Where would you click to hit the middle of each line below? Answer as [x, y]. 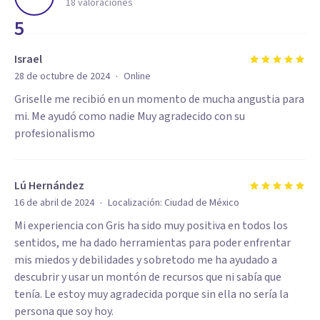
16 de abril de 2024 [54, 203]
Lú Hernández [49, 186]
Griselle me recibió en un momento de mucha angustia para [159, 99]
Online [137, 76]
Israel [28, 59]
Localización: [136, 203]
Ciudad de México [202, 203]
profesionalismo [55, 134]
